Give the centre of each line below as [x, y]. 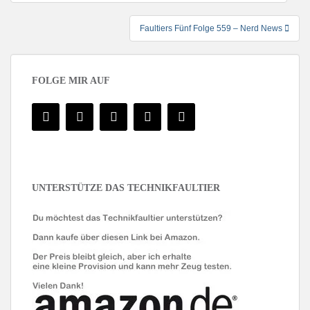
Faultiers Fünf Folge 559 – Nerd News [212, 28]
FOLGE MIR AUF [71, 80]
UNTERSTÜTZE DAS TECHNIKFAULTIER [126, 188]
